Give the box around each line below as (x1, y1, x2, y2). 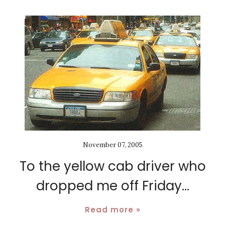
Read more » (84, 204, 141, 215)
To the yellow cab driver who (19, 157, 206, 176)
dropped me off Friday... (36, 177, 189, 195)
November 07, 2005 (82, 141, 143, 150)
